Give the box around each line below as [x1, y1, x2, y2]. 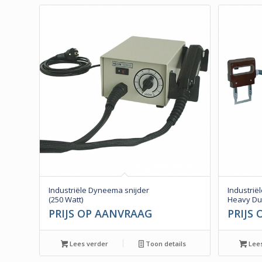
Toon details [144, 239, 187, 248]
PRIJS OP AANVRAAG [49, 206, 152, 220]
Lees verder [68, 239, 109, 248]
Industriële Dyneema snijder [49, 184, 149, 195]
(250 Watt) [49, 194, 83, 205]
